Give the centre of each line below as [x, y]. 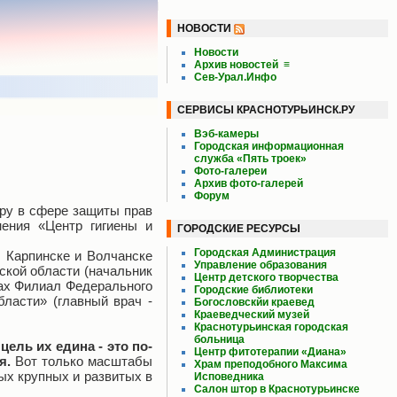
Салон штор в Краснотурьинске [277, 389]
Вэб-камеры [226, 134]
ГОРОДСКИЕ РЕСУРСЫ [239, 229]
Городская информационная [269, 146]
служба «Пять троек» [250, 159]
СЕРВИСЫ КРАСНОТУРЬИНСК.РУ [266, 110]
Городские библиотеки [253, 290]
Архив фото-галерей [249, 183]
